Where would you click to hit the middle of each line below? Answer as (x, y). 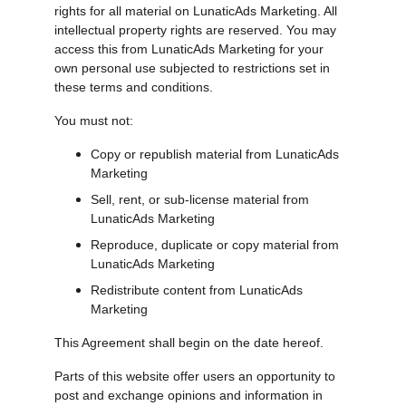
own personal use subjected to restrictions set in (194, 68)
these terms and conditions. (134, 87)
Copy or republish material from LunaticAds (217, 154)
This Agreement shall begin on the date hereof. (189, 343)
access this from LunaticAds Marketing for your (191, 49)
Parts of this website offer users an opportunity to (197, 376)
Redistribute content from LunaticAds (198, 290)
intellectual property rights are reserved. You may (197, 30)
